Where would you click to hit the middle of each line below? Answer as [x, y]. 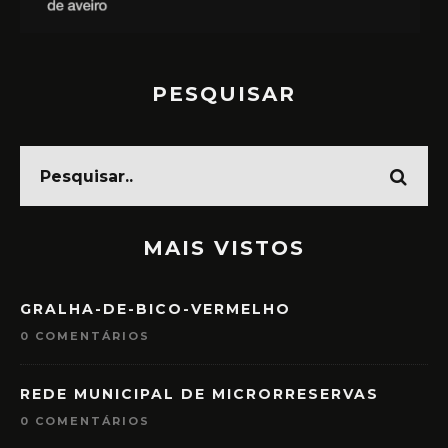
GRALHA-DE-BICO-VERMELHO [155, 309]
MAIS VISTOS [224, 248]
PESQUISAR [224, 94]
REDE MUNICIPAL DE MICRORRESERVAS [199, 394]
